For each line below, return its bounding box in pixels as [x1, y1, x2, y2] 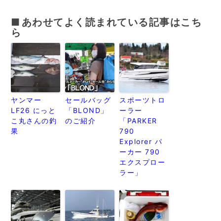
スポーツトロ [119, 96, 166, 104]
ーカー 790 [119, 147, 160, 156]
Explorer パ [119, 137, 163, 146]
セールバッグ [65, 96, 111, 104]
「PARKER [119, 116, 157, 125]
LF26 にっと [11, 106, 56, 114]
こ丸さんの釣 [11, 116, 57, 125]
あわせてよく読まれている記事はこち [21, 16, 202, 28]
